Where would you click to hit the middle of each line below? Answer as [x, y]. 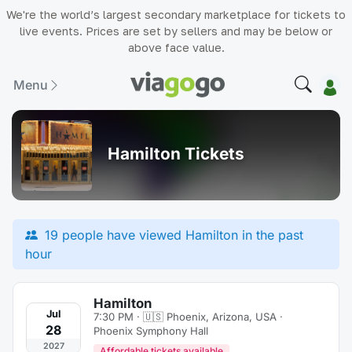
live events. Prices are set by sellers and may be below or [176, 31]
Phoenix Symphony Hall [151, 331]
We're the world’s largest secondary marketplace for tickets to [176, 15]
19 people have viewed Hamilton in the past [172, 235]
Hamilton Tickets [176, 153]
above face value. [176, 48]
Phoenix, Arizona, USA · [225, 317]
